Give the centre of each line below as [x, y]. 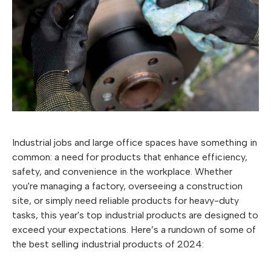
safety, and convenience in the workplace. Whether [122, 171]
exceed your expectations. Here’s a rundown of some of [134, 229]
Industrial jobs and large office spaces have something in [135, 142]
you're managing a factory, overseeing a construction [127, 186]
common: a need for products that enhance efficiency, [130, 157]
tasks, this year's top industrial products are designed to [135, 215]
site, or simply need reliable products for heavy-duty [126, 200]
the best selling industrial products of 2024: [108, 244]
